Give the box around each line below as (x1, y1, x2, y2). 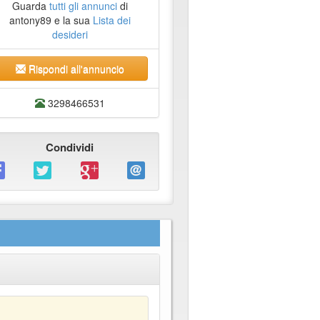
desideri (51, 27, 88, 42)
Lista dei (92, 13, 131, 28)
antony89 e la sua (9, 13, 93, 28)
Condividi (46, 139, 94, 156)
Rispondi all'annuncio (25, 61, 124, 76)
